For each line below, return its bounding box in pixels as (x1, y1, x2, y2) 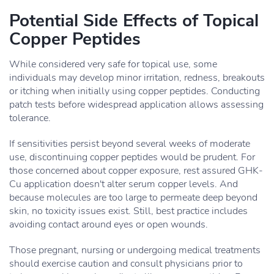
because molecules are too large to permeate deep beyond (9, 191, 257, 204)
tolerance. (9, 111, 51, 125)
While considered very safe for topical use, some (9, 57, 217, 71)
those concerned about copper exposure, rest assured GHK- (9, 164, 263, 177)
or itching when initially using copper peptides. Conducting (9, 84, 260, 98)
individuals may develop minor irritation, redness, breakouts (9, 71, 265, 84)
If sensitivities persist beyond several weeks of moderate (9, 137, 250, 150)
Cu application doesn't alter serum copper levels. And (9, 177, 238, 191)
